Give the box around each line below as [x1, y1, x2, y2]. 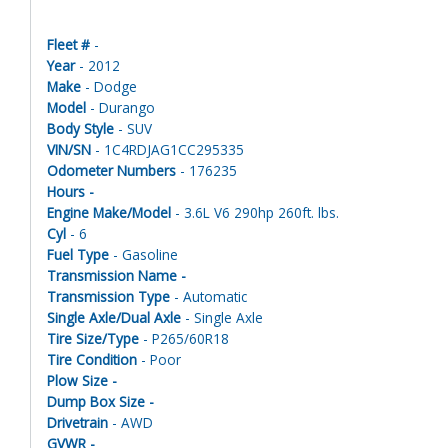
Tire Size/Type [47, 329, 139, 349]
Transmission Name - [47, 266, 190, 286]
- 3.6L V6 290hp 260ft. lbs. [171, 203, 339, 223]
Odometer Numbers [47, 161, 176, 181]
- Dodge [81, 77, 137, 97]
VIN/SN [47, 140, 91, 160]
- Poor [137, 350, 181, 370]
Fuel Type [47, 245, 109, 265]
